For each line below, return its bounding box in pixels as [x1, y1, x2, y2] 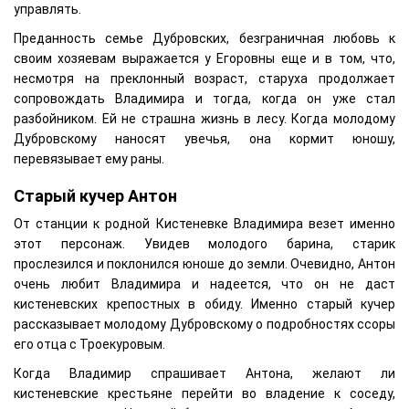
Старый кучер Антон [14, 185, 177, 205]
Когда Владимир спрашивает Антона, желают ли [14, 365, 395, 381]
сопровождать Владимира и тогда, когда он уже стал [14, 90, 395, 106]
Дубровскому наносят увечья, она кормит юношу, [14, 131, 395, 146]
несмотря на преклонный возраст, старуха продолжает [14, 70, 395, 86]
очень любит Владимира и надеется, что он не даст [14, 276, 395, 291]
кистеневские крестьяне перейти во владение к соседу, [14, 385, 395, 401]
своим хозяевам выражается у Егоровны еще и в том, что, [14, 50, 395, 66]
